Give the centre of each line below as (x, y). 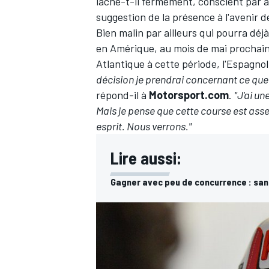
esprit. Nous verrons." (144, 126)
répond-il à (122, 95)
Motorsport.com (189, 95)
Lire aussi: (146, 158)
